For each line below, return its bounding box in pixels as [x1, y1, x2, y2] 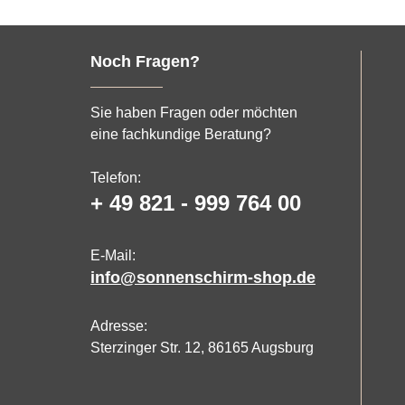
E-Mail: [90, 247, 136, 263]
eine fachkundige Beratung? [90, 126, 271, 142]
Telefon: [90, 169, 141, 185]
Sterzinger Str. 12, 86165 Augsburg [90, 339, 314, 355]
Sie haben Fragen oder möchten [90, 104, 297, 120]
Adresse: [90, 317, 147, 334]
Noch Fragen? [90, 52, 200, 71]
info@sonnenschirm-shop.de [90, 268, 316, 287]
